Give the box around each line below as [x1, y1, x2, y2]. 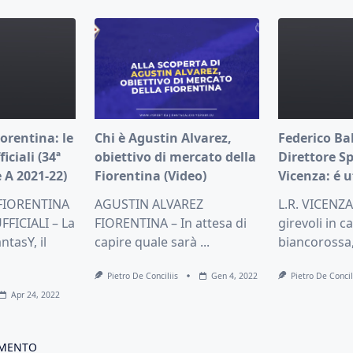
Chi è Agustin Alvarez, [94, 129, 232, 147]
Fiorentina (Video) [94, 167, 206, 185]
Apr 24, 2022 [11, 289, 61, 301]
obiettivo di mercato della [94, 148, 256, 166]
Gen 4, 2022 [211, 270, 258, 282]
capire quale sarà [94, 233, 197, 251]
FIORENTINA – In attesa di [94, 214, 247, 232]
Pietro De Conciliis [107, 270, 179, 282]
